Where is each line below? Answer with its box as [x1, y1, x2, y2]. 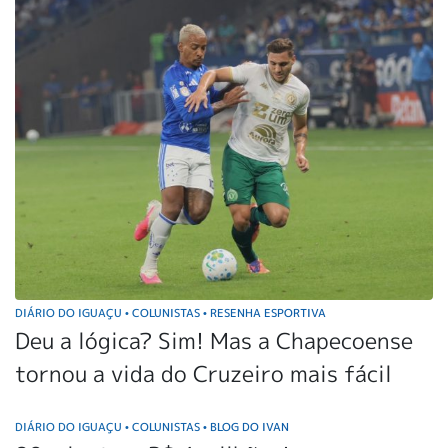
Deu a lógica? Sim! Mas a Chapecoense [15, 325, 413, 357]
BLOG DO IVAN [207, 419, 289, 435]
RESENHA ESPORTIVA [207, 305, 326, 321]
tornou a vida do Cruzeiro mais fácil [15, 358, 392, 390]
